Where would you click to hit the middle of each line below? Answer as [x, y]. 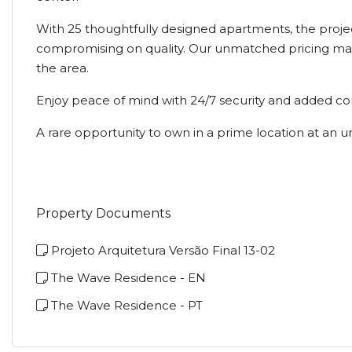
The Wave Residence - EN [128, 278]
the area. [62, 68]
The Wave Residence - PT [127, 305]
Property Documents [103, 213]
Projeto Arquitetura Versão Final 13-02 [163, 250]
